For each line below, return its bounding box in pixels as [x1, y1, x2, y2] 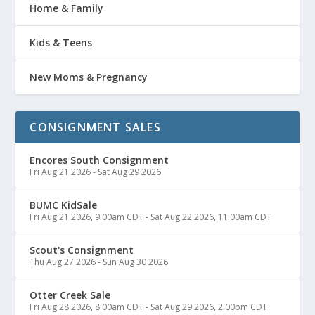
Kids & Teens [30, 36, 93, 50]
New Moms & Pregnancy [30, 70, 148, 84]
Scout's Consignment [30, 243, 134, 257]
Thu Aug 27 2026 [30, 256, 96, 269]
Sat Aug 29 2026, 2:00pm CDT [150, 301, 268, 314]
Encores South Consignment [30, 153, 169, 167]
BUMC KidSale [30, 198, 98, 212]
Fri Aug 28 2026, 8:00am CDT [30, 301, 144, 314]
